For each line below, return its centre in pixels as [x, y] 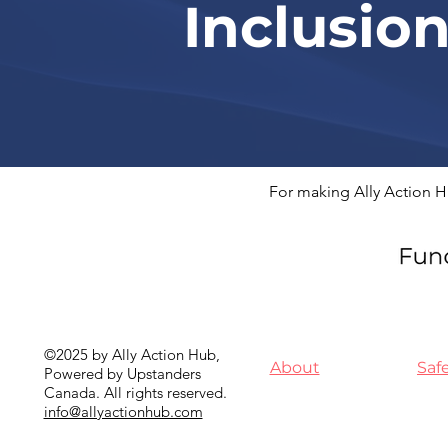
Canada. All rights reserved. [135, 392]
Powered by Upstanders [122, 373]
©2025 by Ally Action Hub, [131, 354]
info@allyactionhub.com [123, 411]
